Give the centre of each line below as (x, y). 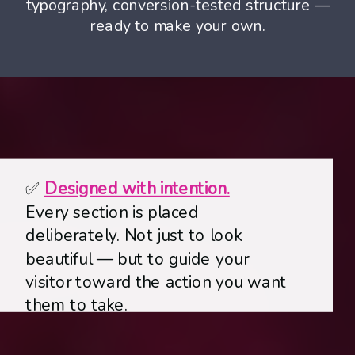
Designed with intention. (137, 188)
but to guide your (183, 259)
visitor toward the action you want (156, 282)
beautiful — (72, 259)
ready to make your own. (178, 26)
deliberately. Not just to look (134, 235)
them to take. (77, 305)
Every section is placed (112, 212)
